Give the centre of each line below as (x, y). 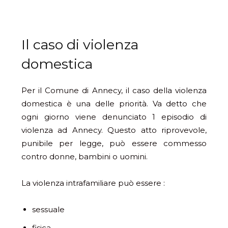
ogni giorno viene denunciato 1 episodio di (114, 117)
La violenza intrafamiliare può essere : (93, 183)
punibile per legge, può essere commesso (114, 144)
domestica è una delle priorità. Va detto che (114, 104)
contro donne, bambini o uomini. (84, 157)
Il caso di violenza (80, 45)
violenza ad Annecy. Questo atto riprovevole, (114, 130)
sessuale (48, 210)
